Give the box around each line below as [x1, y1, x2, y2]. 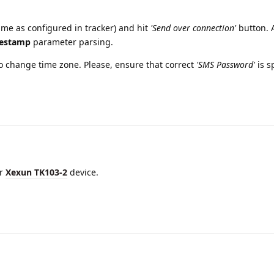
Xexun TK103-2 [6, 166, 67, 178]
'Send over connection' [150, 21, 236, 34]
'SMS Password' [196, 58, 255, 70]
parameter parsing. [31, 35, 113, 48]
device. [67, 166, 98, 178]
